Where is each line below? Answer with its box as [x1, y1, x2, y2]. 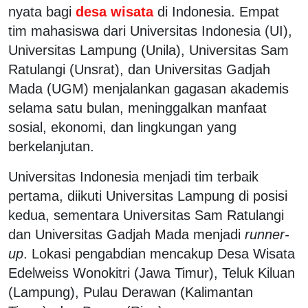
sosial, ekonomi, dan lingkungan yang [8, 119, 236, 135]
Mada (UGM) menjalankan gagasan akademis [8, 80, 289, 96]
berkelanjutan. [8, 138, 94, 154]
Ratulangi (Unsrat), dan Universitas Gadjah [8, 61, 270, 77]
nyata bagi [8, 3, 71, 19]
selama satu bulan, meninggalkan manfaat [8, 100, 267, 115]
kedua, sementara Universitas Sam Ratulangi [8, 207, 284, 223]
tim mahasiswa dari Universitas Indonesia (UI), [8, 23, 292, 38]
